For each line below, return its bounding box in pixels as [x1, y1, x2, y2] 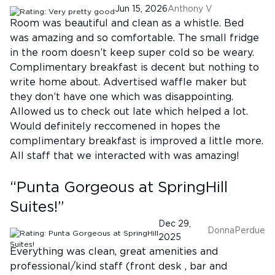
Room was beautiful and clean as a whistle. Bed [10, 18, 244, 28]
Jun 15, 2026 [115, 5, 168, 14]
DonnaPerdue [207, 227, 265, 235]
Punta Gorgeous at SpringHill [17, 180, 228, 195]
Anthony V [168, 5, 212, 14]
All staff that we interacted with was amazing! [10, 151, 239, 161]
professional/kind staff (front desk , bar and [10, 261, 227, 271]
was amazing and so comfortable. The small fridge [10, 33, 259, 43]
